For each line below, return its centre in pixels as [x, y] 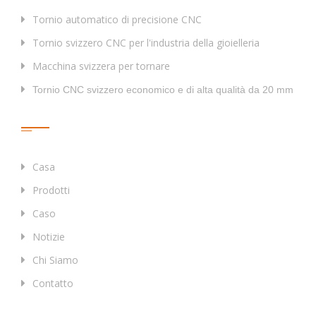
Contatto [53, 284]
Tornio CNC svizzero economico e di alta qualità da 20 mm [163, 90]
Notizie [49, 237]
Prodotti [51, 190]
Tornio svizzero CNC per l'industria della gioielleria [146, 43]
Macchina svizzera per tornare [101, 66]
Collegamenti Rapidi [82, 116]
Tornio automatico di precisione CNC [117, 20]
